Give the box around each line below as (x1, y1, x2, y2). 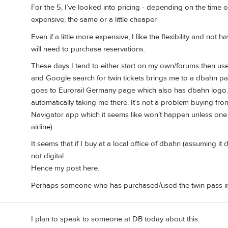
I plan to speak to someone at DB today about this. (31, 214, 199, 224)
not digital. (31, 151, 65, 161)
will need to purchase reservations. (31, 44, 145, 54)
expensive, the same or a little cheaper (31, 15, 157, 25)
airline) (31, 122, 52, 132)
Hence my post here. (31, 163, 99, 174)
